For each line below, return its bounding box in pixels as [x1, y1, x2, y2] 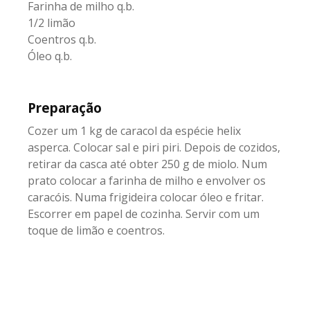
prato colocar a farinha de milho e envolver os [28, 173, 266, 188]
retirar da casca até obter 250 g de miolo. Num [28, 156, 267, 172]
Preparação [28, 99, 102, 117]
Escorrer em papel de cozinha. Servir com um [28, 206, 259, 221]
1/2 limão [28, 15, 75, 30]
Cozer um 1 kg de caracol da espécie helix [28, 123, 241, 138]
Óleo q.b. [28, 48, 72, 64]
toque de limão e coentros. [28, 223, 165, 238]
